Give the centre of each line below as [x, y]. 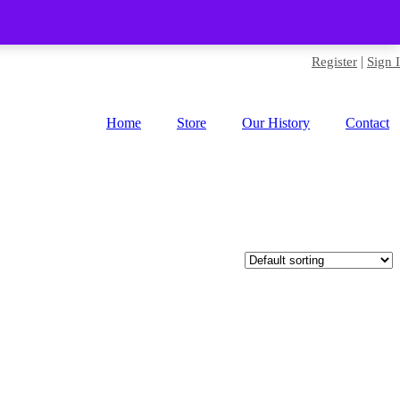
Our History [276, 123]
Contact [367, 123]
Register [334, 62]
